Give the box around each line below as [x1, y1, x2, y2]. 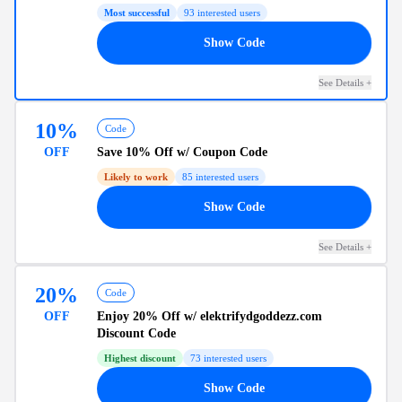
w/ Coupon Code [173, 144, 267, 159]
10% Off [126, 144, 173, 159]
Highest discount [104, 352, 176, 363]
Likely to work [104, 170, 168, 182]
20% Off [133, 309, 180, 323]
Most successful [104, 6, 170, 18]
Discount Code [97, 326, 176, 340]
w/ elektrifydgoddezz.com [180, 309, 322, 323]
